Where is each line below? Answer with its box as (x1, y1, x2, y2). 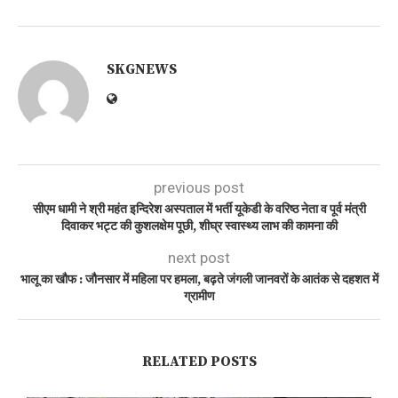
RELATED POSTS (141, 353, 257, 371)
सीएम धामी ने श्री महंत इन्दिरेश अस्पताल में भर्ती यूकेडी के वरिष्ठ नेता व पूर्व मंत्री (32, 202, 366, 219)
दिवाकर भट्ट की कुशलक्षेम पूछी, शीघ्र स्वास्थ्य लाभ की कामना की (60, 219, 338, 235)
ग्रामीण (183, 289, 215, 306)
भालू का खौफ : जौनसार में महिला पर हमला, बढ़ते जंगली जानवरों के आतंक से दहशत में (20, 272, 378, 289)
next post (168, 249, 230, 267)
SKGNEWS (107, 60, 177, 79)
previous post (154, 179, 244, 197)
